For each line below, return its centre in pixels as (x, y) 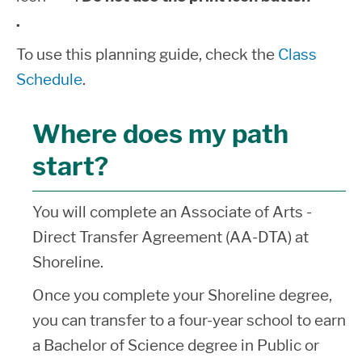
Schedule (49, 80)
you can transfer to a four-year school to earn (189, 320)
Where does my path (160, 134)
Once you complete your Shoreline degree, (182, 295)
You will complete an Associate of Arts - (172, 212)
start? (70, 166)
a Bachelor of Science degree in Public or (176, 345)
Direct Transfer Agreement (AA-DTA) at (170, 237)
